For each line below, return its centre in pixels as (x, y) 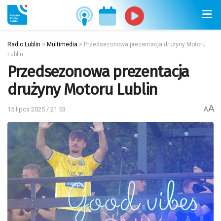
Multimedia (62, 44)
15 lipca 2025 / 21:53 (37, 109)
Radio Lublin (24, 44)
